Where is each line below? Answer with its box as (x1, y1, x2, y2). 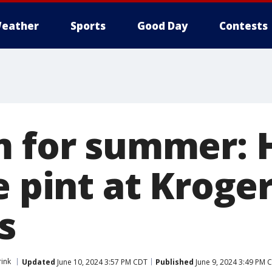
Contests (219, 19, 268, 33)
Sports (70, 19, 106, 33)
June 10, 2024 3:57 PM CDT (55, 256, 148, 267)
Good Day (137, 19, 188, 33)
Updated (22, 256, 55, 267)
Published (155, 256, 194, 267)
